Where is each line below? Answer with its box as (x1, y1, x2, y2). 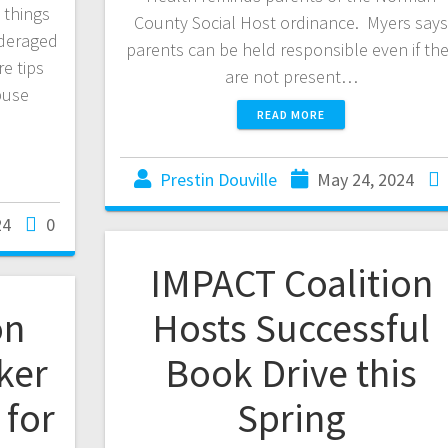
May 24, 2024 (317, 168, 415, 192)
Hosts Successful (152, 303, 431, 354)
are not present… (224, 65, 358, 89)
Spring (236, 393, 346, 444)
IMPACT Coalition (149, 258, 433, 309)
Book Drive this (165, 348, 418, 399)
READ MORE (257, 107, 326, 123)
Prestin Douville (160, 168, 278, 192)
